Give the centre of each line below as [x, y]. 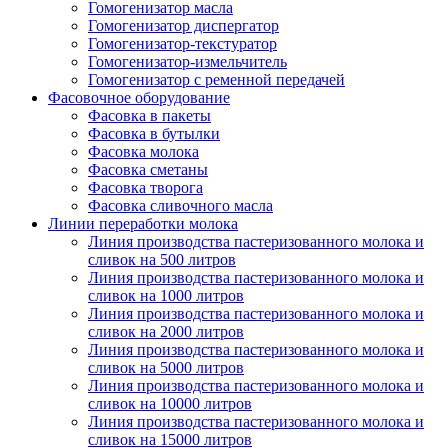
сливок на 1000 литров [166, 295]
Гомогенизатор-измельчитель [187, 61]
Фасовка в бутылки [154, 133]
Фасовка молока [143, 151]
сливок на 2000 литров [166, 331]
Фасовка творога [145, 187]
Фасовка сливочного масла [180, 205]
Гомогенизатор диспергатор [183, 25]
